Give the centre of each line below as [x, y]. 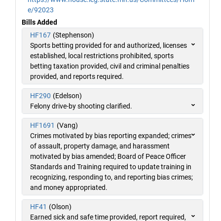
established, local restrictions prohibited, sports [102, 55]
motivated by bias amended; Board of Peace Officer [108, 156]
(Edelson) [67, 95]
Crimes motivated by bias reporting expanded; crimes [111, 135]
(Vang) [67, 125]
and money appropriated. [69, 187]
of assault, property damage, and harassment [100, 146]
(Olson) [60, 206]
